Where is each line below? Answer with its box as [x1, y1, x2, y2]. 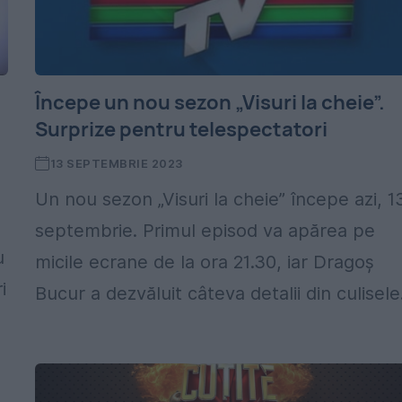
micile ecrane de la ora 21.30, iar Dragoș [35, 251, 375, 273]
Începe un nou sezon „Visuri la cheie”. [35, 89, 386, 116]
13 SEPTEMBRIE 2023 [49, 156, 183, 170]
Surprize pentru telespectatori [35, 116, 328, 143]
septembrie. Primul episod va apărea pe [35, 220, 376, 241]
